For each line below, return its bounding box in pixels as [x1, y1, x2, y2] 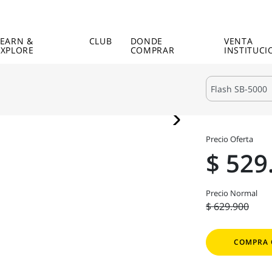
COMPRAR [130, 44, 175, 56]
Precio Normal [206, 188, 257, 199]
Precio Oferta [206, 134, 253, 144]
